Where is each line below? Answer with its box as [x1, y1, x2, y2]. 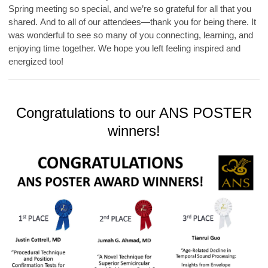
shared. [8, 17, 40, 28]
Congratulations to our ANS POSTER [16, 105, 252, 121]
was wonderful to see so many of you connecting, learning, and [8, 30, 253, 41]
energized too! [8, 56, 63, 67]
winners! [108, 123, 160, 139]
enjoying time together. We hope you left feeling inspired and [8, 43, 240, 54]
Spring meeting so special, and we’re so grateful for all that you [8, 4, 251, 14]
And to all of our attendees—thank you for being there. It [40, 17, 256, 28]
